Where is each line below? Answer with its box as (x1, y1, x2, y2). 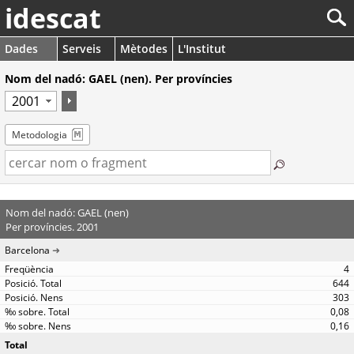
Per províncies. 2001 (5, 219, 99, 234)
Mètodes (120, 41, 168, 56)
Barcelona (5, 243, 50, 257)
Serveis (62, 41, 101, 56)
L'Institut (178, 41, 226, 56)
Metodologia (12, 128, 67, 141)
